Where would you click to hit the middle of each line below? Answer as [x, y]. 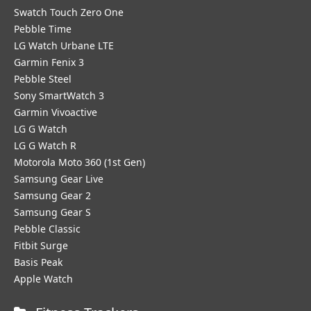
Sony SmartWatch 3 [59, 95]
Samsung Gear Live [59, 179]
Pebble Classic [47, 229]
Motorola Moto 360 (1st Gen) [79, 162]
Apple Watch [43, 279]
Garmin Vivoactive [56, 112]
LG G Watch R [45, 145]
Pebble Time [43, 29]
